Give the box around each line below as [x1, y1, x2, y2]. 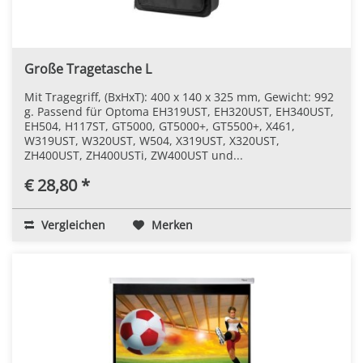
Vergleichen [38, 216, 105, 233]
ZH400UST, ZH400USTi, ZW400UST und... [24, 147, 243, 163]
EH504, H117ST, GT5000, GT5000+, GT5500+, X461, [24, 117, 295, 134]
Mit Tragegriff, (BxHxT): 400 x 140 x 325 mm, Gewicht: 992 [24, 88, 334, 105]
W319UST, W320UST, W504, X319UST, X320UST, [24, 132, 280, 148]
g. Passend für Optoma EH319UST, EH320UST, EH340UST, [24, 103, 334, 119]
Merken [152, 216, 193, 233]
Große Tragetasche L [24, 59, 152, 78]
